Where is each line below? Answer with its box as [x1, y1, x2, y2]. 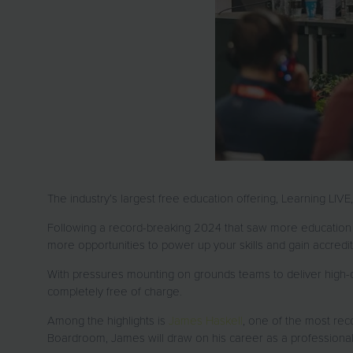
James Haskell [169, 312, 243, 329]
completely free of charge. [47, 283, 185, 299]
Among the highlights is [47, 312, 169, 329]
